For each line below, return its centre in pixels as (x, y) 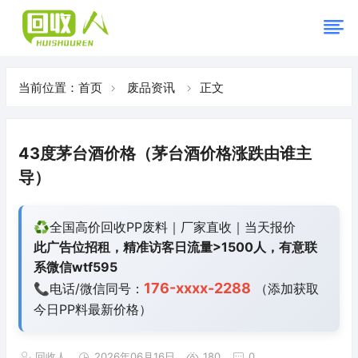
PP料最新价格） (105, 310)
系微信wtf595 (76, 267)
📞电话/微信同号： (89, 289)
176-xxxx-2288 (197, 288)
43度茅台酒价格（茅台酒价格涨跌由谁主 (165, 154)
